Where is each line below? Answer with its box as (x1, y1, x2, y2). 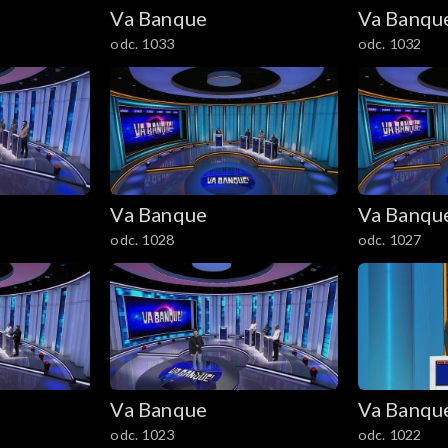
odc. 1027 (357, 230, 422, 248)
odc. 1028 (110, 230, 175, 248)
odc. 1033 (110, 34, 175, 52)
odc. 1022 (357, 426, 422, 444)
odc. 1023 (110, 426, 175, 444)
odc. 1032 (357, 34, 422, 52)
